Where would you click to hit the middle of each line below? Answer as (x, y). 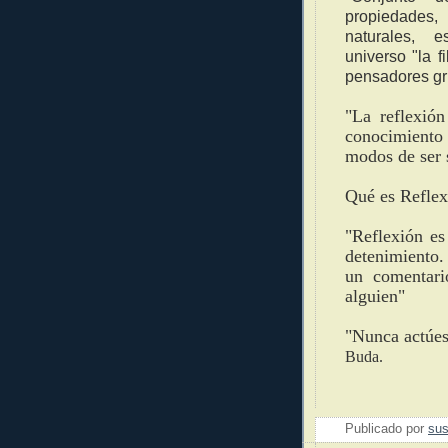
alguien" (375, 295)
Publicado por (386, 429)
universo (379, 56)
